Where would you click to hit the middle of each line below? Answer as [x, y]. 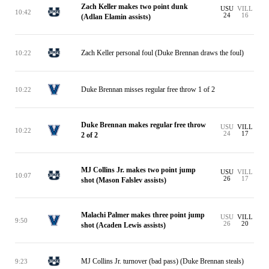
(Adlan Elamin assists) [116, 17]
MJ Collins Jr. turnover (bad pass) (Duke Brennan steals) [162, 261]
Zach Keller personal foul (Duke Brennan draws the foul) [162, 53]
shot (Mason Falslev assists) [124, 180]
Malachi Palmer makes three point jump [143, 215]
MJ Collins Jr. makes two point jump [138, 170]
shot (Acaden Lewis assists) [123, 225]
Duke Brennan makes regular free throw [144, 125]
